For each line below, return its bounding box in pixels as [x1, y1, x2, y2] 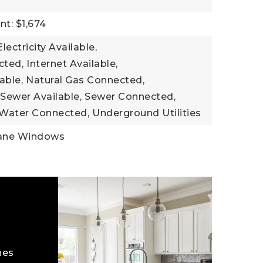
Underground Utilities [92, 107, 201, 119]
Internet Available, [26, 58, 118, 69]
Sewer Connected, [85, 91, 176, 102]
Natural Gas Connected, [26, 75, 145, 86]
